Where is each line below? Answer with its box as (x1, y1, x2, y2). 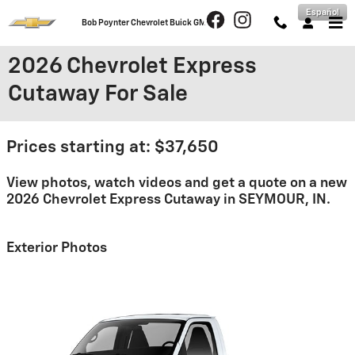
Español (306, 8, 339, 17)
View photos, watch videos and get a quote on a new (6, 176, 347, 190)
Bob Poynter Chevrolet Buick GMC (81, 19, 212, 27)
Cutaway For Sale (8, 83, 188, 105)
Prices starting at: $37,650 (6, 139, 219, 156)
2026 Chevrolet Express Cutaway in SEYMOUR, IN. (6, 193, 330, 207)
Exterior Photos (6, 240, 107, 255)
